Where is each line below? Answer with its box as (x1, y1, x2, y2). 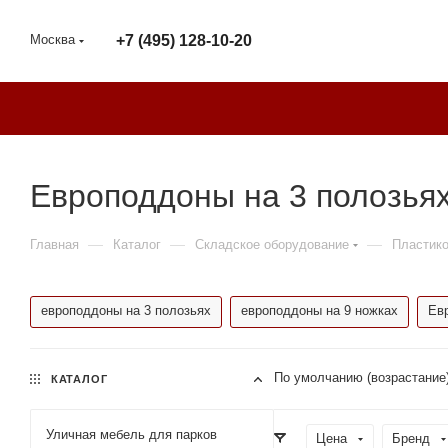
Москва (30, 32, 75, 47)
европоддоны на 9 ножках (241, 303, 398, 318)
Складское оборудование (195, 237, 349, 252)
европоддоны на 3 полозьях (41, 303, 211, 318)
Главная (30, 237, 79, 252)
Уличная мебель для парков (46, 427, 217, 442)
